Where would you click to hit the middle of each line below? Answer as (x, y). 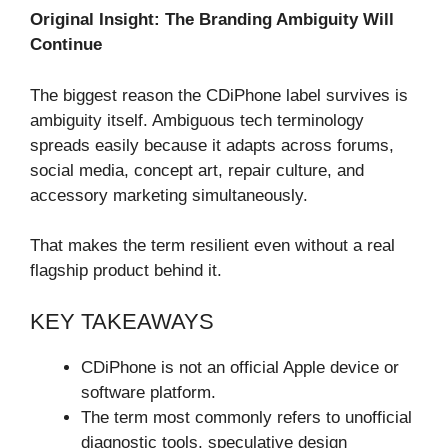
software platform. (148, 392)
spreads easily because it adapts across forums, (212, 145)
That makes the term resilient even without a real (212, 246)
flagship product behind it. (126, 271)
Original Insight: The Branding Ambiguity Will (212, 20)
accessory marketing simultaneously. (169, 195)
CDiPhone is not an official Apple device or (240, 367)
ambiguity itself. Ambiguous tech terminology (197, 120)
